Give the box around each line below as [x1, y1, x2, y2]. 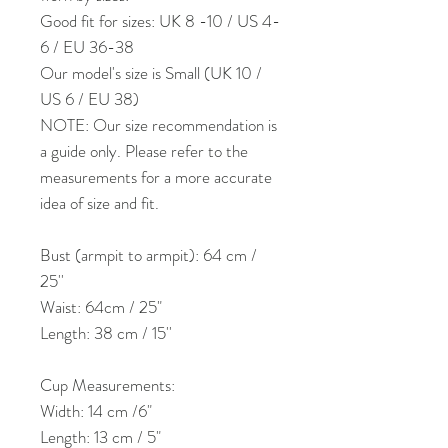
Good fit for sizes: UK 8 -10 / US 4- [40, 8, 280, 33]
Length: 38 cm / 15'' [40, 320, 172, 345]
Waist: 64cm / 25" [40, 294, 162, 319]
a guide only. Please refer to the [40, 138, 248, 163]
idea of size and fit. [40, 190, 159, 215]
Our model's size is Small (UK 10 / [40, 60, 262, 85]
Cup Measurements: [40, 372, 179, 397]
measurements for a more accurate [40, 164, 272, 189]
